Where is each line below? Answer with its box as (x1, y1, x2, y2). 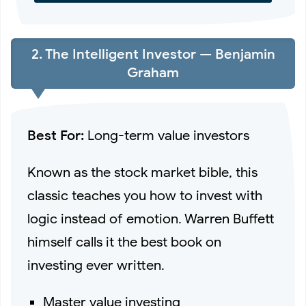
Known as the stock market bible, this (27, 163, 258, 181)
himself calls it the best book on (27, 233, 221, 251)
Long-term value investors (84, 126, 249, 144)
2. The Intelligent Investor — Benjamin (31, 46, 275, 64)
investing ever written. (27, 256, 165, 274)
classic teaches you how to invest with (27, 186, 262, 204)
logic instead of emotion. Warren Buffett (27, 210, 275, 227)
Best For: (27, 126, 84, 144)
